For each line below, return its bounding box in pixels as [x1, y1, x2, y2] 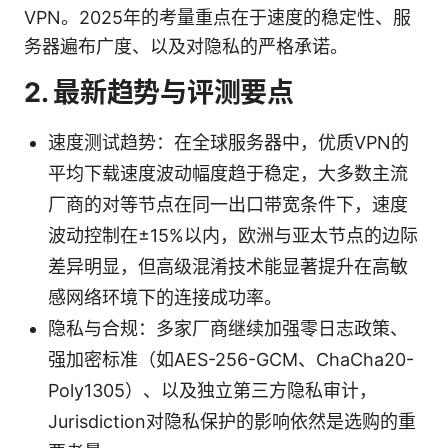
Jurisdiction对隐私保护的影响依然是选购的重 [48, 410, 416, 432]
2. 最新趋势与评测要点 [24, 75, 294, 109]
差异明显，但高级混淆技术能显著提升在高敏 [48, 255, 408, 277]
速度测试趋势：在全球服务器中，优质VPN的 [48, 131, 409, 153]
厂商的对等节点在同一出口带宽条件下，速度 [48, 193, 408, 215]
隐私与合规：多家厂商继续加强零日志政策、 [48, 317, 408, 339]
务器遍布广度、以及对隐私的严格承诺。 [24, 35, 348, 57]
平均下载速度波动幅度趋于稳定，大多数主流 [48, 162, 408, 184]
